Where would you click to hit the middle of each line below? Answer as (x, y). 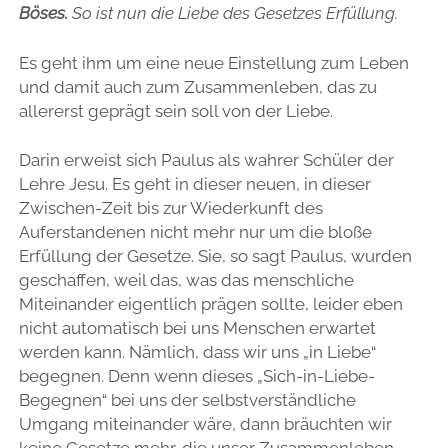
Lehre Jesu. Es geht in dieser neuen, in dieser (194, 184)
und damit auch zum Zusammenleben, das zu (197, 86)
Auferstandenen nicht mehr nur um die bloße (195, 232)
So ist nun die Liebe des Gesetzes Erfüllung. (232, 13)
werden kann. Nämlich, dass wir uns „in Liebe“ (197, 352)
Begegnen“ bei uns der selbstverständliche (187, 400)
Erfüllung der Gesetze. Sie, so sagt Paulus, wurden (215, 256)
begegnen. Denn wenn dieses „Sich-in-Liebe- (196, 376)
